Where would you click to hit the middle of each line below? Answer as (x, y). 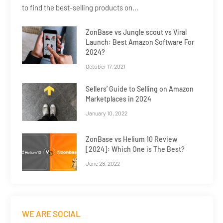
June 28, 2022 (103, 163)
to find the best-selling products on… (80, 7)
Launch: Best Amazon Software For (140, 42)
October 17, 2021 (106, 66)
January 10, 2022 (107, 113)
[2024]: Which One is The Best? (135, 149)
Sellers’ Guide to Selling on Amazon (140, 89)
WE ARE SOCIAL (51, 213)
